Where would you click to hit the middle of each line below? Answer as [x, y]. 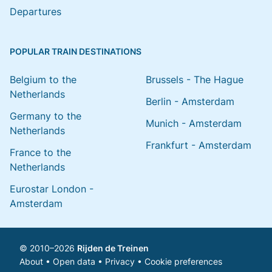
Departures [36, 12]
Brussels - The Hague [195, 80]
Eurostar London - [52, 189]
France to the [40, 152]
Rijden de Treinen [113, 248]
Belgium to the [43, 80]
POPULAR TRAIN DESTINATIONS [76, 51]
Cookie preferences [183, 261]
